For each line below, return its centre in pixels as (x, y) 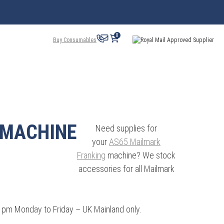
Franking (91, 155)
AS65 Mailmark (135, 142)
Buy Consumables (75, 40)
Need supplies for (126, 128)
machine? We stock (140, 155)
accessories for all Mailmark (126, 169)
